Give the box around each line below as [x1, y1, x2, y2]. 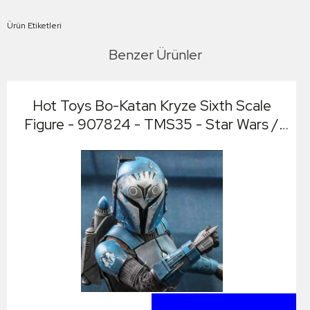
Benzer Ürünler [108, 45, 202, 64]
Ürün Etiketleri [7, 19, 62, 31]
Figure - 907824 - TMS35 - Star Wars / [24, 114, 279, 134]
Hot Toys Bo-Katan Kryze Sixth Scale [32, 95, 271, 115]
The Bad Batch [103, 133, 200, 152]
